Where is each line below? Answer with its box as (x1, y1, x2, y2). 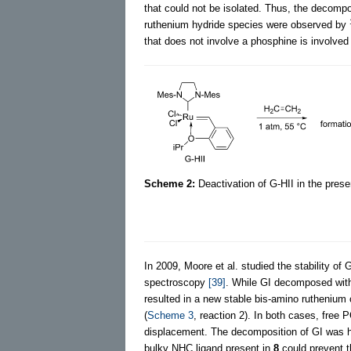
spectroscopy (144, 276, 208, 288)
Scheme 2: (144, 177, 195, 190)
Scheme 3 (147, 309, 194, 321)
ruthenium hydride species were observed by (144, 18, 349, 31)
